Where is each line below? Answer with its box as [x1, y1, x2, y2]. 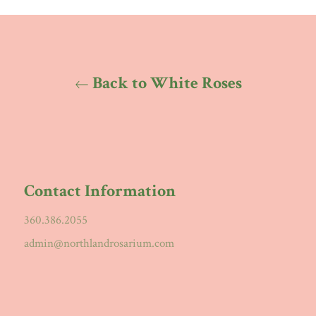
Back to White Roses [88, 71, 242, 94]
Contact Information [24, 179, 176, 202]
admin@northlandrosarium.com [24, 235, 174, 251]
